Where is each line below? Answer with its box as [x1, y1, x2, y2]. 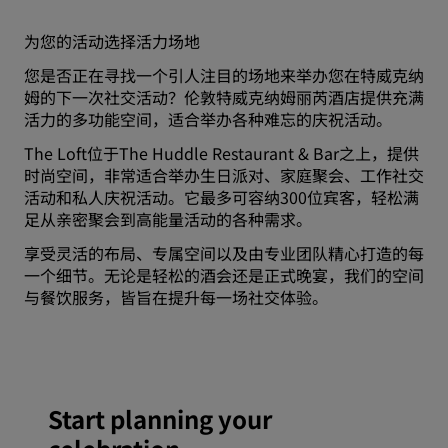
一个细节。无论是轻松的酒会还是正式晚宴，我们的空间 [24, 263, 424, 288]
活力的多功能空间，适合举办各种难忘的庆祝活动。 [24, 107, 396, 132]
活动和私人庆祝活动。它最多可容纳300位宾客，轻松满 [24, 185, 419, 210]
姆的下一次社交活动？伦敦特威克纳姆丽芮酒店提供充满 [24, 85, 424, 110]
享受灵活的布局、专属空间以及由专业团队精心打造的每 [24, 241, 424, 266]
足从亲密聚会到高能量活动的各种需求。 [24, 207, 316, 232]
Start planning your [48, 401, 272, 437]
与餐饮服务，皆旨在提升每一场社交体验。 [24, 285, 328, 310]
